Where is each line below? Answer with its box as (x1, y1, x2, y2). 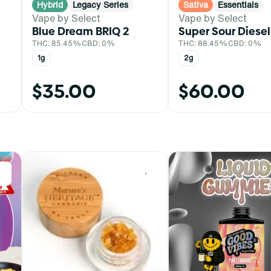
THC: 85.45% (32, 38, 82, 49)
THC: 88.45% (178, 38, 228, 49)
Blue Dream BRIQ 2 (32, 24, 129, 39)
